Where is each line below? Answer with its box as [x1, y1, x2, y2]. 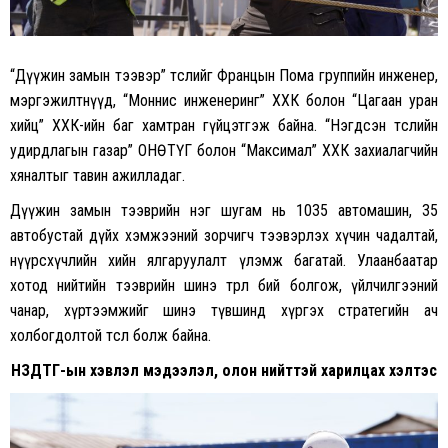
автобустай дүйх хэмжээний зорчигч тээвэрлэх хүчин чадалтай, [10, 226, 438, 246]
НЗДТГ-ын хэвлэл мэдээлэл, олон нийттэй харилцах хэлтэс [11, 361, 437, 381]
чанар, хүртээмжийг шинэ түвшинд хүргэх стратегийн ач [10, 301, 438, 321]
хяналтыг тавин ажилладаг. [10, 166, 185, 186]
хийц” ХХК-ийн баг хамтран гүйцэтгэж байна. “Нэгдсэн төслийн [10, 116, 438, 136]
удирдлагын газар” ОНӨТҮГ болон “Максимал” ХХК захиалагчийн [10, 141, 438, 161]
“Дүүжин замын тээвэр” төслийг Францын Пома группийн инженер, [10, 66, 438, 86]
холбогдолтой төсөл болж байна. [10, 326, 211, 346]
